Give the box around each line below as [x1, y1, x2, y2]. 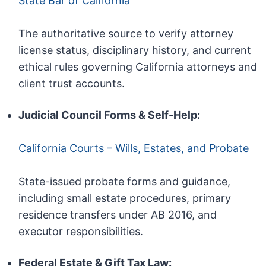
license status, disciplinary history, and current [18, 44, 252, 57]
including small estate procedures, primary [18, 192, 232, 205]
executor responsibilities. [18, 225, 144, 238]
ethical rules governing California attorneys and [18, 61, 258, 74]
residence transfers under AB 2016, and [18, 208, 217, 221]
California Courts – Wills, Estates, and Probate [18, 142, 249, 155]
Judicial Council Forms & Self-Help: [18, 109, 201, 122]
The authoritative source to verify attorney [18, 27, 234, 40]
